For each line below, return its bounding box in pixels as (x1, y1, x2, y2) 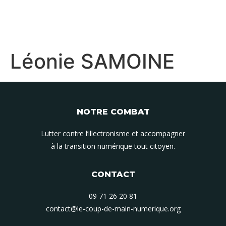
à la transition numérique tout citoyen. (51, 141, 175, 151)
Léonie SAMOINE (10, 49, 175, 74)
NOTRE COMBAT (76, 107, 150, 117)
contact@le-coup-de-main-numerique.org (45, 204, 181, 214)
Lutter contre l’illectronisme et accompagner (41, 129, 185, 138)
